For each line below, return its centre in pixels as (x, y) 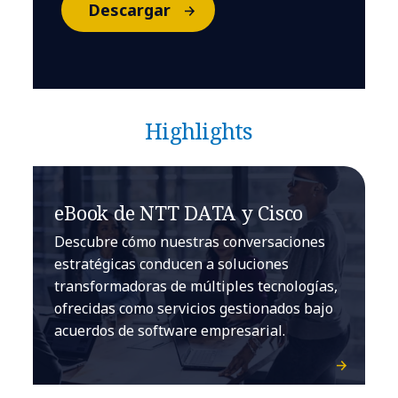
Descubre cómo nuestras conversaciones (190, 242)
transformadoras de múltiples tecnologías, (196, 287)
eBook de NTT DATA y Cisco (179, 213)
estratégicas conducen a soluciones (172, 264)
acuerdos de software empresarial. (170, 331)
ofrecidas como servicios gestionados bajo (194, 309)
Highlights (199, 131)
